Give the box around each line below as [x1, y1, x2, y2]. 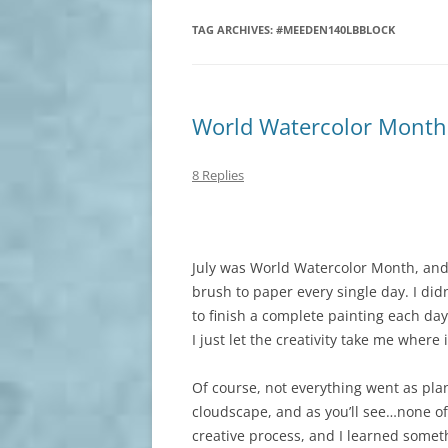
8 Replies [192, 166, 244, 184]
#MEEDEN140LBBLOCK [276, 22, 395, 37]
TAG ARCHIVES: [192, 22, 276, 37]
